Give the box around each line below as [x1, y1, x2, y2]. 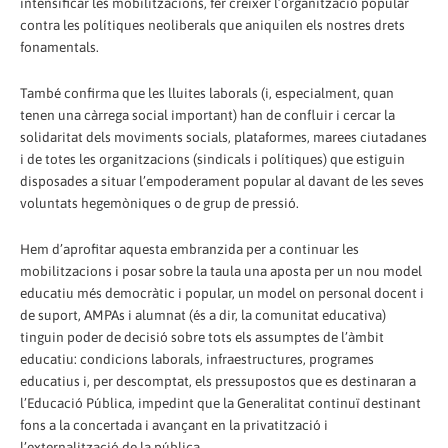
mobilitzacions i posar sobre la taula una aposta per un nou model [20, 262, 422, 279]
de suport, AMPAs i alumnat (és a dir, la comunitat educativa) [20, 306, 386, 323]
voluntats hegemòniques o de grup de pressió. [20, 194, 299, 211]
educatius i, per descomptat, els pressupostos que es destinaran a [20, 372, 416, 389]
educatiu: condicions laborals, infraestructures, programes [20, 350, 374, 367]
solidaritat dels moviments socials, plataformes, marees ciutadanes [20, 128, 427, 145]
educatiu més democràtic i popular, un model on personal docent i [20, 284, 424, 301]
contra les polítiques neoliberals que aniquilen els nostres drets [20, 16, 405, 33]
